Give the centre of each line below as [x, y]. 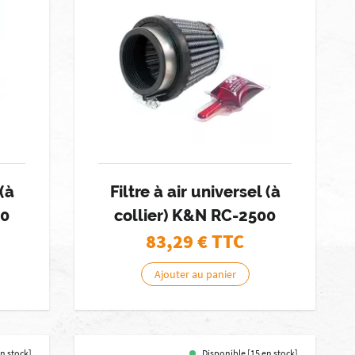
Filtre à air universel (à [195, 192]
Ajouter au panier [195, 274]
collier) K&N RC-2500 [195, 216]
